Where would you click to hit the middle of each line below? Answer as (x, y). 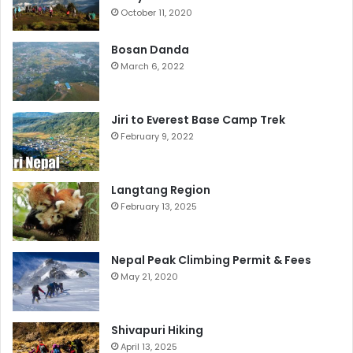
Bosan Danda (150, 50)
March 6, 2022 (152, 67)
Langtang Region (161, 190)
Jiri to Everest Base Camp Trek (198, 120)
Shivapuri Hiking (157, 331)
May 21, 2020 (149, 277)
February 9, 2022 (157, 137)
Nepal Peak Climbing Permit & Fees (211, 260)
